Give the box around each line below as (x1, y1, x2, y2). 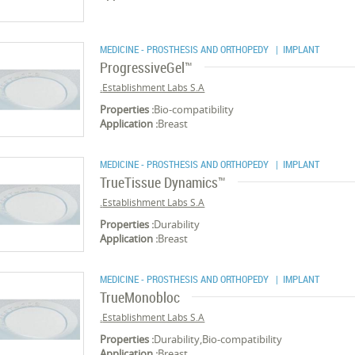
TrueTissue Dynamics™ (100, 173, 227, 192)
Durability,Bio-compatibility (154, 332, 283, 346)
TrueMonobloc (100, 288, 181, 307)
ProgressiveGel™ (100, 58, 193, 77)
